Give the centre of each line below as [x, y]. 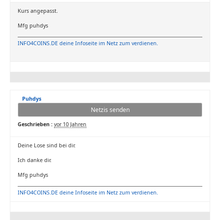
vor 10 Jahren [70, 124]
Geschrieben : [35, 124]
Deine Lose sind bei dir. [47, 145]
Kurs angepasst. [38, 11]
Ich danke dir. [35, 160]
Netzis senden [110, 110]
